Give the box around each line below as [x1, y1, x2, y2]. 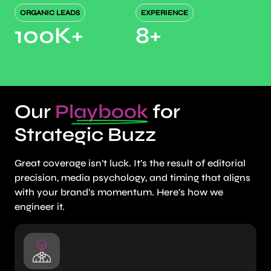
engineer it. [15, 201, 65, 213]
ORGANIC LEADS [19, 8, 80, 18]
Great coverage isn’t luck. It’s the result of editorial [15, 157, 246, 169]
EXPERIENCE [140, 8, 188, 18]
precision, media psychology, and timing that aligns [15, 172, 250, 184]
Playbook [55, 100, 148, 124]
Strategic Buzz [15, 123, 156, 147]
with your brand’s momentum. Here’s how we [15, 186, 223, 198]
